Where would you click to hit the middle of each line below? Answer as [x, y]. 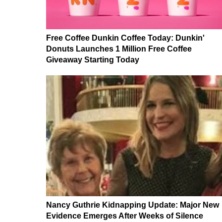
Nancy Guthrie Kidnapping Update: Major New [133, 205]
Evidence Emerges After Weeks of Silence [125, 216]
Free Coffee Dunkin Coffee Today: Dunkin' [125, 38]
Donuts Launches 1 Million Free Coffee [119, 49]
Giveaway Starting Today [93, 59]
